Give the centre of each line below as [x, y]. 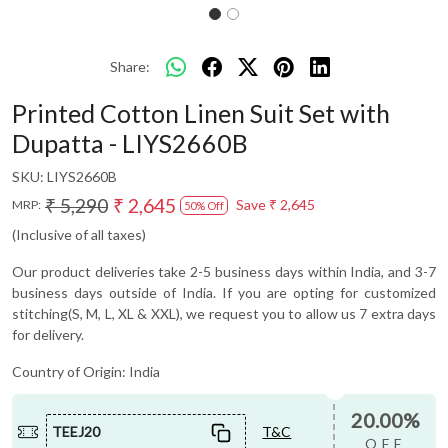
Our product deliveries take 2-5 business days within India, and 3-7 [224, 271]
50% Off [204, 205]
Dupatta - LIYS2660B [130, 142]
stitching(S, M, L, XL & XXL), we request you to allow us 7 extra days [224, 313]
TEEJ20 [76, 432]
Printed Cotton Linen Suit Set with [201, 112]
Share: [130, 67]
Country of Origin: [70, 371]
